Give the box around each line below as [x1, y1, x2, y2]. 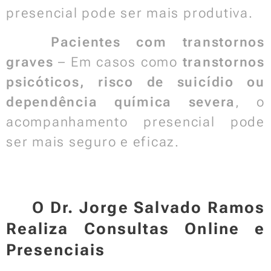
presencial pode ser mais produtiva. [6, 5, 253, 21]
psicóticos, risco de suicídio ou [6, 74, 265, 90]
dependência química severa [6, 94, 236, 109]
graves [6, 54, 54, 70]
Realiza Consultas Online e [6, 220, 265, 238]
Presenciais [6, 241, 105, 259]
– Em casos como [53, 54, 183, 70]
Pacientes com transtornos [50, 34, 265, 50]
